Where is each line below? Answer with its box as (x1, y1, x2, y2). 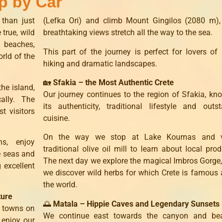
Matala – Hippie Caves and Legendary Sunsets (53, 199, 220, 209)
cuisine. (43, 113, 70, 123)
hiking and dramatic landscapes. (43, 58, 157, 68)
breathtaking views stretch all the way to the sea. (43, 28, 213, 38)
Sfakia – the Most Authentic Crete (53, 77, 174, 87)
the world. (43, 180, 77, 190)
